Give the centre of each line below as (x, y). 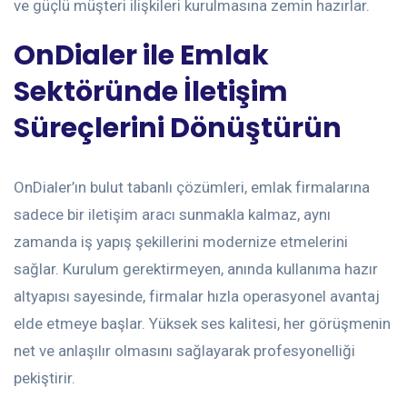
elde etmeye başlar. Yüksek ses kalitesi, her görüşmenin (202, 324)
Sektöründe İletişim (151, 92)
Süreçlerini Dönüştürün (178, 129)
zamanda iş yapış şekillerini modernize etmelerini (181, 242)
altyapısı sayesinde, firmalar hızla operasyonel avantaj (197, 297)
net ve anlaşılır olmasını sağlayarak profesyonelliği (184, 351)
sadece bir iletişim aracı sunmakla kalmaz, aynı (172, 215)
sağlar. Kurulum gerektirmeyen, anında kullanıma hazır (196, 269)
